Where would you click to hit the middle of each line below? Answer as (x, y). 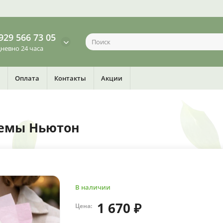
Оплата (27, 78)
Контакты (70, 78)
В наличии (93, 187)
